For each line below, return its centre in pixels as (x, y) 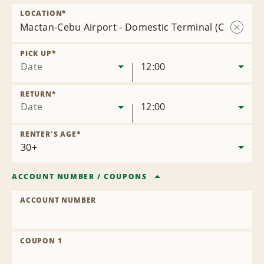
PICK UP (36, 54)
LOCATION (41, 13)
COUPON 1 (41, 241)
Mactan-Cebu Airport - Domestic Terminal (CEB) (130, 27)
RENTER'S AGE (48, 134)
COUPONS (126, 177)
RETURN (36, 94)
